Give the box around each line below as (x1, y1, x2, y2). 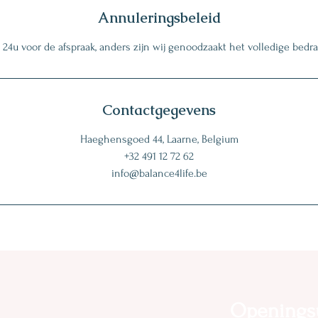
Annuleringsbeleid (97, 8, 221, 27)
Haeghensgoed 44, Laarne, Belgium (79, 132, 238, 146)
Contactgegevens (102, 100, 216, 119)
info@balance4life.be (111, 166, 207, 180)
